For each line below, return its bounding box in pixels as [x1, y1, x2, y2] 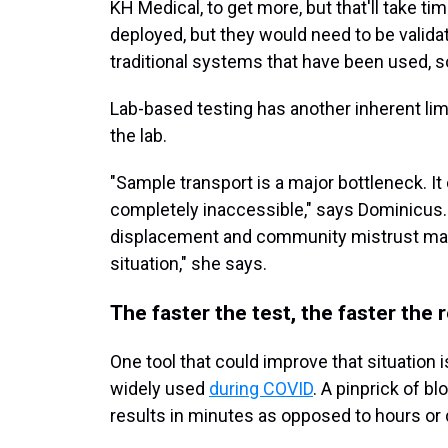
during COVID [209, 378, 313, 399]
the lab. [110, 125, 167, 146]
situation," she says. [110, 253, 267, 274]
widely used [110, 378, 209, 399]
